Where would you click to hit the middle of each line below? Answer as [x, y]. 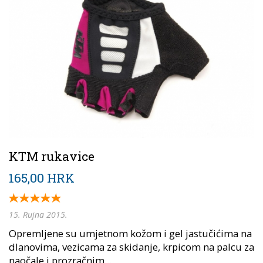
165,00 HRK [42, 178]
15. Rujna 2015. [38, 214]
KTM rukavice [52, 156]
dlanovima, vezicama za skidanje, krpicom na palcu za [131, 247]
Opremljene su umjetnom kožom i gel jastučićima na [130, 233]
